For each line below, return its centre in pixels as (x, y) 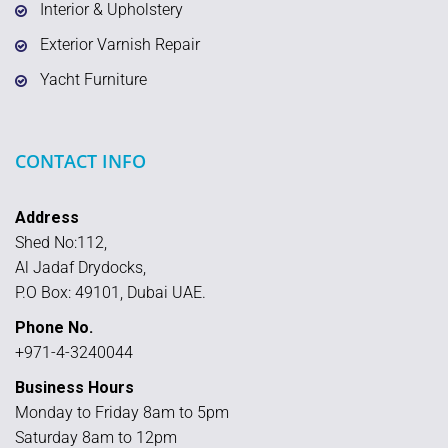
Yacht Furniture (93, 79)
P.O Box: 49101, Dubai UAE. (110, 292)
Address (47, 217)
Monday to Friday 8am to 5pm (122, 412)
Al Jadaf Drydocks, (80, 267)
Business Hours (74, 387)
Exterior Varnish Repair (120, 44)
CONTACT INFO (80, 160)
